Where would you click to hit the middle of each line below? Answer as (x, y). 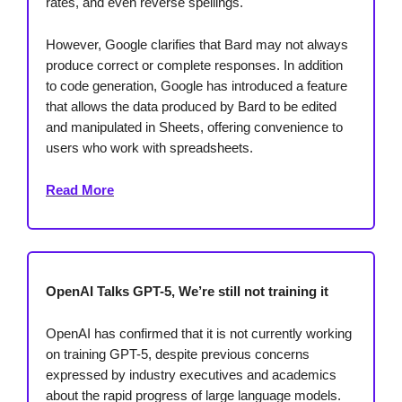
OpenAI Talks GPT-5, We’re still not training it (187, 292)
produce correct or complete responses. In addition (194, 66)
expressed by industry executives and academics (191, 375)
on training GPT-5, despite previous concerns (178, 354)
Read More (80, 190)
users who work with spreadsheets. (149, 148)
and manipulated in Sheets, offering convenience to (194, 127)
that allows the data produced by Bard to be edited (191, 107)
